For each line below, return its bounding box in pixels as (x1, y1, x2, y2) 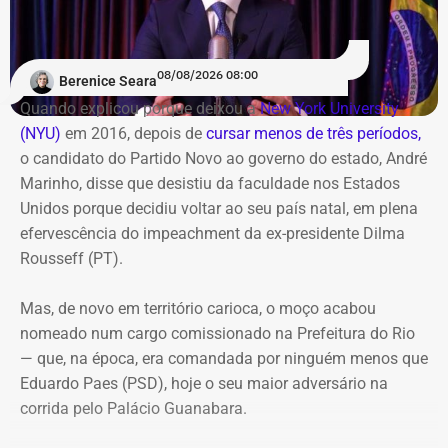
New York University (260, 98, 399, 118)
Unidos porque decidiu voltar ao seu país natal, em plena (20, 198, 418, 218)
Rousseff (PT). (20, 248, 123, 268)
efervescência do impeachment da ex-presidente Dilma (20, 223, 405, 243)
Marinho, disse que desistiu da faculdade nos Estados (20, 173, 400, 193)
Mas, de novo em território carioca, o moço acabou (20, 298, 376, 318)
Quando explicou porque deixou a (20, 98, 260, 118)
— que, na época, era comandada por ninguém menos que (20, 348, 428, 368)
